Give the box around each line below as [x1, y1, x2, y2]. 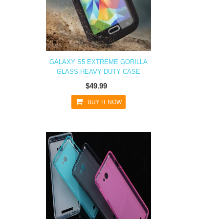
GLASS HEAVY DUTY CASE [57, 68, 140, 75]
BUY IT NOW [88, 99, 122, 106]
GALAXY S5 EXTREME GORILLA [49, 58, 148, 66]
